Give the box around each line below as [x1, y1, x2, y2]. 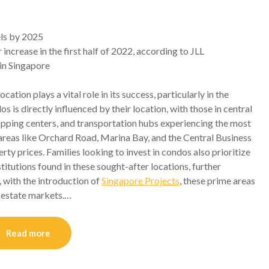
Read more [6, 228, 50, 239]
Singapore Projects [101, 175, 180, 187]
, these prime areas [180, 175, 255, 187]
